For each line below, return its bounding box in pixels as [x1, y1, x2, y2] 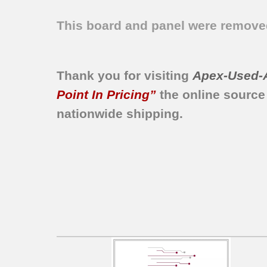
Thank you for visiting [57, 69, 193, 83]
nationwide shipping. [57, 107, 184, 121]
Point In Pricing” [57, 88, 157, 102]
